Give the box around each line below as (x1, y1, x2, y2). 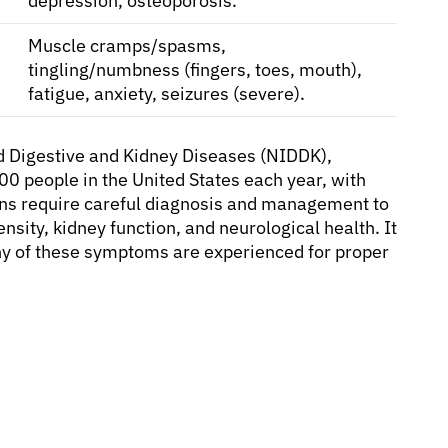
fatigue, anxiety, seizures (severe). (28, 81, 305, 105)
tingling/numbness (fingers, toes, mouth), (28, 57, 362, 81)
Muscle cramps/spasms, (28, 33, 226, 57)
